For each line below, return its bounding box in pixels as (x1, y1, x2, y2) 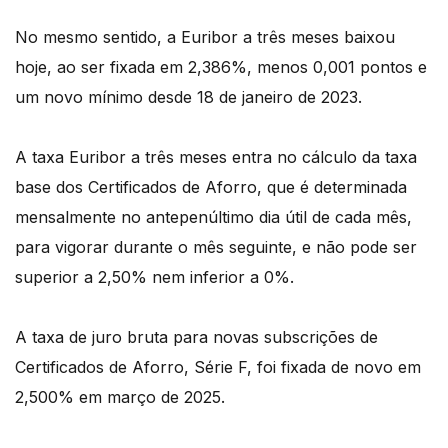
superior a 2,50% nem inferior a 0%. (15, 266, 294, 287)
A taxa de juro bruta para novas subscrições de (15, 326, 378, 347)
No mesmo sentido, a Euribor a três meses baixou (15, 26, 395, 47)
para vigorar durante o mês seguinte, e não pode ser (15, 236, 417, 257)
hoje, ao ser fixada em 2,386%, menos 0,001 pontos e (15, 56, 427, 77)
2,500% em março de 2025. (15, 386, 225, 407)
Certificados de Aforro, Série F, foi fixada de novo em (15, 356, 421, 377)
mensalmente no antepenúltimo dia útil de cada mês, (15, 206, 412, 227)
